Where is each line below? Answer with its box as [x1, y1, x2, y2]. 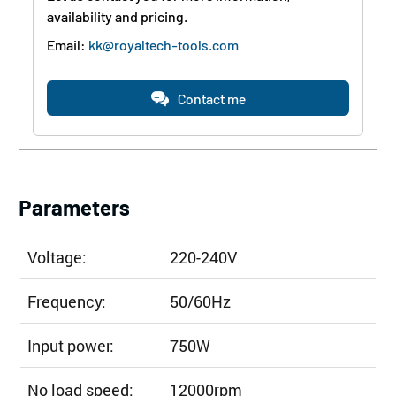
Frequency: [27, 290, 106, 312]
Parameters [18, 194, 130, 221]
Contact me [177, 89, 246, 107]
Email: [46, 36, 88, 54]
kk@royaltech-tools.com [88, 36, 239, 54]
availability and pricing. [46, 8, 187, 26]
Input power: [27, 334, 118, 356]
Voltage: [27, 246, 87, 268]
